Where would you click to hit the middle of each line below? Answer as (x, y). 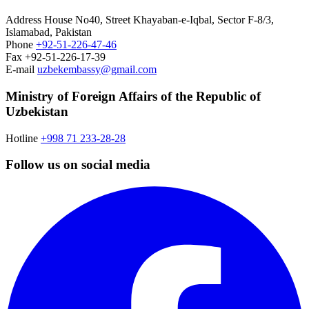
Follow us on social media (78, 165)
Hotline (22, 138)
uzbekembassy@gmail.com (97, 70)
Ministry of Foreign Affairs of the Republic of (133, 96)
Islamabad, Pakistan (49, 32)
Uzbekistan (37, 111)
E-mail (20, 70)
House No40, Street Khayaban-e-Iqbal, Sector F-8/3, (159, 20)
